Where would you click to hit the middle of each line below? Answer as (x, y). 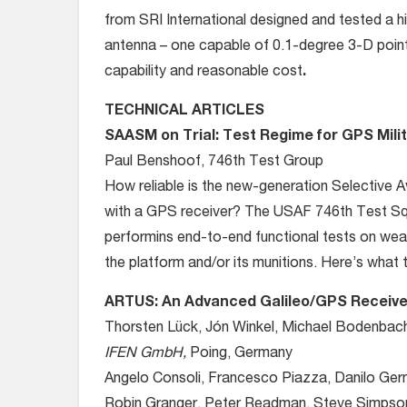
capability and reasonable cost (203, 73)
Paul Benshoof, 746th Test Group (214, 163)
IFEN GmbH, (145, 354)
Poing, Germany (239, 354)
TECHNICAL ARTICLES (184, 112)
